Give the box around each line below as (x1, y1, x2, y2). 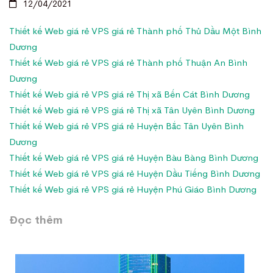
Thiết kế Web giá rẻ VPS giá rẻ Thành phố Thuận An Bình (9, 56, 247, 68)
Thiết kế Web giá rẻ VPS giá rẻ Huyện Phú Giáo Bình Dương (9, 183, 257, 195)
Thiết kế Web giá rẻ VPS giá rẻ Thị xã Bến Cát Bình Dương (9, 88, 250, 100)
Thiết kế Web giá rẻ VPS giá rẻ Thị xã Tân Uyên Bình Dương (9, 104, 255, 116)
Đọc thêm (9, 213, 63, 227)
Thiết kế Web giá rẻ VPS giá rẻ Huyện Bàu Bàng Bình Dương (9, 151, 258, 163)
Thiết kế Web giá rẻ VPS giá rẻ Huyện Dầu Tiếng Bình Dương (9, 167, 260, 179)
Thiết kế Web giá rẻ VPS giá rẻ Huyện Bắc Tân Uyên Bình (9, 119, 244, 132)
